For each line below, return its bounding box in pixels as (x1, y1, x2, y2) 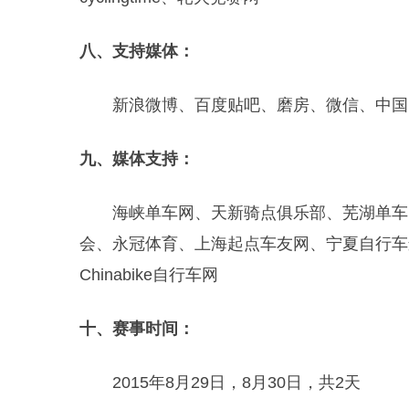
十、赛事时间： (79, 320, 194, 338)
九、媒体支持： (79, 150, 194, 168)
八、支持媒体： (79, 42, 194, 60)
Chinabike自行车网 (79, 266, 218, 284)
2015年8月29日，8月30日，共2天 (112, 373, 361, 392)
